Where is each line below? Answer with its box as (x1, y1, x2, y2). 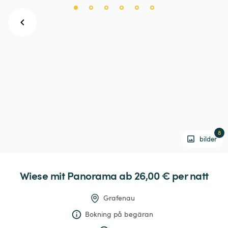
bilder (199, 134, 217, 144)
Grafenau (103, 193, 135, 203)
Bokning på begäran (85, 209, 153, 219)
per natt (172, 168, 209, 183)
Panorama (67, 168, 117, 183)
